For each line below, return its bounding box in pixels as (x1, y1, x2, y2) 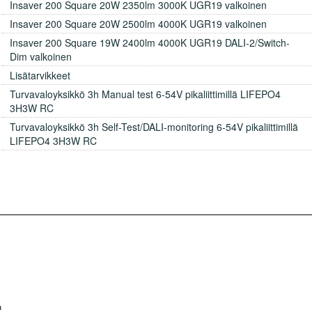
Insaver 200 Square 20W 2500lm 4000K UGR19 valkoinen (10, 16, 267, 31)
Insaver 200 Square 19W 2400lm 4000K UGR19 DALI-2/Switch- (10, 35, 290, 49)
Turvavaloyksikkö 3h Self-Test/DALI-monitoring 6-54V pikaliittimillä (10, 119, 298, 134)
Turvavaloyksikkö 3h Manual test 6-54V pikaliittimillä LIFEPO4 (10, 86, 281, 101)
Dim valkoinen (10, 49, 72, 63)
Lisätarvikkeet (10, 68, 70, 82)
